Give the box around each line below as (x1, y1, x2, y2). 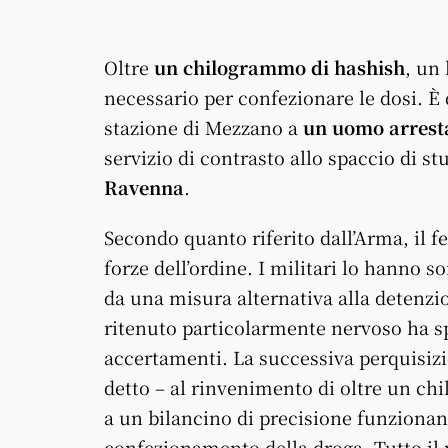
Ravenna (104, 174, 184, 200)
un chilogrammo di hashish (154, 54, 405, 80)
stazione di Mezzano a (104, 114, 303, 140)
